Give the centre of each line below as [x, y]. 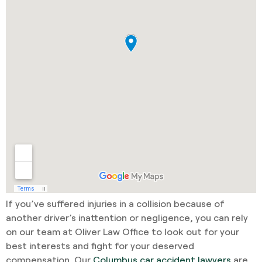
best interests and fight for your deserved [100, 245]
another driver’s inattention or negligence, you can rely [127, 217]
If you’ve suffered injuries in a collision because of [115, 203]
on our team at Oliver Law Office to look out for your [123, 231]
